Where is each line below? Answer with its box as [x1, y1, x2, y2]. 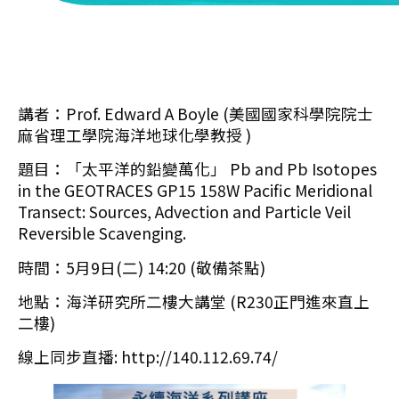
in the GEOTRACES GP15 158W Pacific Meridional [18, 179, 372, 202]
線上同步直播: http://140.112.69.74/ [18, 346, 278, 369]
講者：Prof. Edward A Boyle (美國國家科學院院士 [18, 102, 373, 125]
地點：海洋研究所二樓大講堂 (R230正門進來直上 [18, 290, 370, 313]
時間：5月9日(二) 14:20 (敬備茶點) [18, 256, 265, 279]
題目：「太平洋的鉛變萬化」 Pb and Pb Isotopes [18, 158, 377, 181]
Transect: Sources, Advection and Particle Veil [18, 200, 351, 224]
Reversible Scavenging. [18, 222, 186, 245]
